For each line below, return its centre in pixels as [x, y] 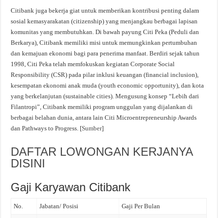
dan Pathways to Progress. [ [46, 128]
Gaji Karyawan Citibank [71, 187]
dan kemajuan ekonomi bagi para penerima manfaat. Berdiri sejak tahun [105, 54]
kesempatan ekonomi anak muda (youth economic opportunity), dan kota [108, 86]
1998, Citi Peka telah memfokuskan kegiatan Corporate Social [93, 64]
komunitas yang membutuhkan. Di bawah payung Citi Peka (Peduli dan [105, 32]
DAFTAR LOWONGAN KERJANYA [102, 152]
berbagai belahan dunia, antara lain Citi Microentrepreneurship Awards [104, 118]
